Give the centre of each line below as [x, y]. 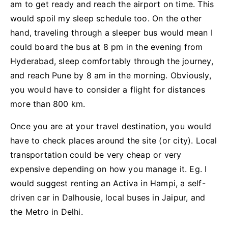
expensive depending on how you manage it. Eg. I [109, 169]
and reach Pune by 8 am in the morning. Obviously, [111, 76]
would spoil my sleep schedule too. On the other [106, 19]
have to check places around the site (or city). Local [114, 141]
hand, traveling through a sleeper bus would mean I [112, 33]
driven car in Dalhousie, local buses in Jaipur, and [108, 198]
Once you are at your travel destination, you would [111, 126]
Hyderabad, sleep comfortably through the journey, [112, 61]
